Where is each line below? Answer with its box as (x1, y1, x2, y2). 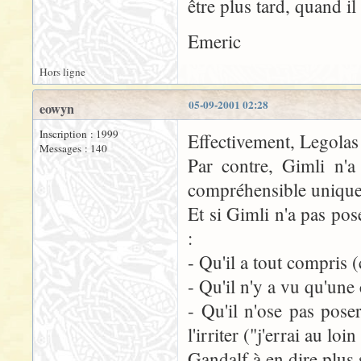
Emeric (188, 29, 241, 53)
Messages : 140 (39, 141, 107, 156)
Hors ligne (39, 64, 85, 79)
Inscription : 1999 (39, 127, 118, 141)
